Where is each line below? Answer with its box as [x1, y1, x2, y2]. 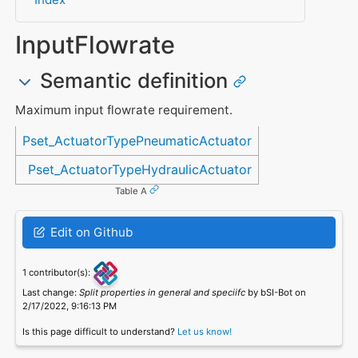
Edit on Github [46, 224, 133, 240]
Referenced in [14, 125, 104, 141]
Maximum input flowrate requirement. [14, 101, 233, 117]
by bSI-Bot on [245, 286, 306, 298]
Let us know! [177, 325, 232, 337]
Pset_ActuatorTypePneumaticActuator [22, 133, 253, 149]
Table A [114, 185, 147, 197]
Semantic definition [34, 67, 233, 93]
